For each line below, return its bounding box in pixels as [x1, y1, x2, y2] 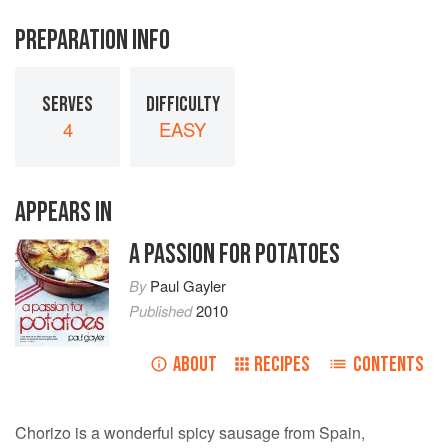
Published [128, 300, 196, 322]
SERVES [42, 91, 93, 117]
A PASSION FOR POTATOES [128, 238, 340, 272]
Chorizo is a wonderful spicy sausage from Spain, [15, 421, 365, 445]
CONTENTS [353, 352, 424, 378]
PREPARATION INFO [15, 24, 170, 58]
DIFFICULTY [145, 91, 220, 117]
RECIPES [254, 352, 310, 378]
